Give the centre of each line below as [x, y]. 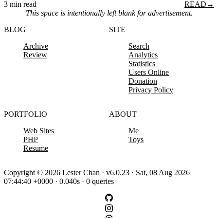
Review [35, 55]
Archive [36, 46]
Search [139, 46]
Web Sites [39, 131]
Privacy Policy [151, 90]
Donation [143, 81]
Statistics [142, 64]
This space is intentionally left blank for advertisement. [109, 13]
